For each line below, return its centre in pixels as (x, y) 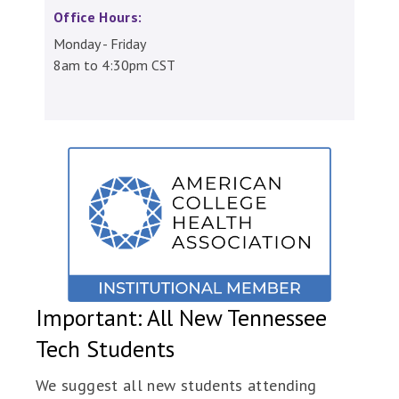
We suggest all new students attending (176, 386)
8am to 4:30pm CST (114, 65)
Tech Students (105, 349)
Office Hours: (98, 17)
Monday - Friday (100, 44)
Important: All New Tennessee (181, 318)
